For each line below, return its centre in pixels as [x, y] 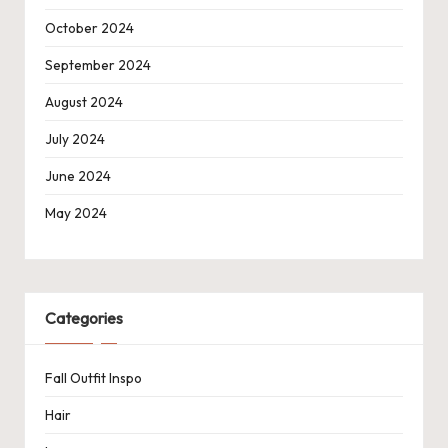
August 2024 [84, 102]
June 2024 [78, 176]
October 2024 [89, 28]
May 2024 [76, 213]
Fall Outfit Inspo [93, 377]
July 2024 [75, 139]
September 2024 [98, 65]
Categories [84, 318]
